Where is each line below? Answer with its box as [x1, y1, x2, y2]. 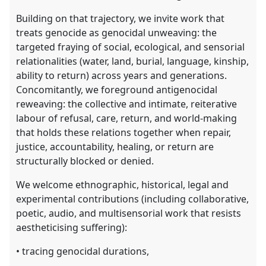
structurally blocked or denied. [16, 154, 154, 168]
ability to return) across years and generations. [16, 69, 227, 83]
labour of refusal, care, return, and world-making [16, 112, 237, 125]
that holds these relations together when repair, [16, 126, 232, 140]
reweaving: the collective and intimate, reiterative [16, 97, 237, 111]
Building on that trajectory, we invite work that [16, 12, 225, 26]
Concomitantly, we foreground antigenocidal [16, 83, 218, 97]
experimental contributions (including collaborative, [16, 192, 249, 206]
